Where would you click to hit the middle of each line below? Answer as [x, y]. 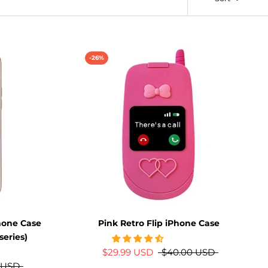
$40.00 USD [188, 252]
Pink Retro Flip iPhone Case [159, 223]
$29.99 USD [128, 252]
